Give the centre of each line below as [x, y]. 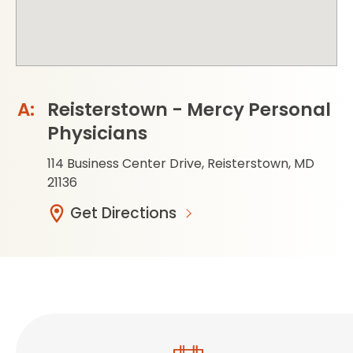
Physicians [97, 133]
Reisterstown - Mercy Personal [189, 109]
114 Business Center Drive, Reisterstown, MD [181, 163]
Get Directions [123, 213]
